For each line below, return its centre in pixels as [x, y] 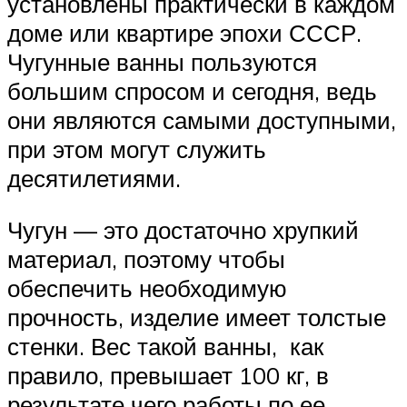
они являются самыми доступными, [202, 119]
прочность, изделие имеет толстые [197, 318]
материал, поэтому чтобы [146, 259]
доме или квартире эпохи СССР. [184, 32]
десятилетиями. [94, 178]
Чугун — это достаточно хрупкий [183, 230]
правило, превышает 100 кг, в [168, 376]
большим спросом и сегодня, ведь [192, 90]
